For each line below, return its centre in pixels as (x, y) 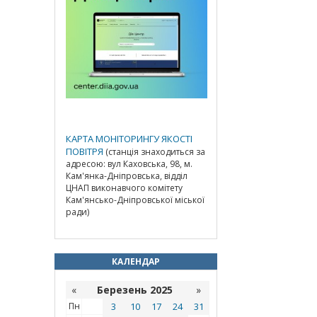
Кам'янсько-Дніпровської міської (135, 200)
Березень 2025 (135, 290)
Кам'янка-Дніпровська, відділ (127, 176)
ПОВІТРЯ (85, 151)
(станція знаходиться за (154, 152)
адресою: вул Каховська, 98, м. (129, 164)
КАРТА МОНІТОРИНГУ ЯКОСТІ (129, 139)
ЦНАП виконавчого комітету (124, 188)
